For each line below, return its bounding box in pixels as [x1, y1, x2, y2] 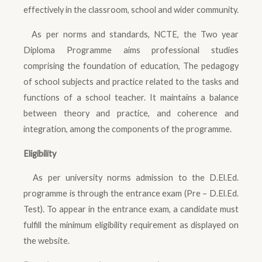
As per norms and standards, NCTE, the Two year [23, 29, 239, 39]
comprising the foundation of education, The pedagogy [23, 61, 239, 71]
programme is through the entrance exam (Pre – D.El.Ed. [23, 188, 239, 199]
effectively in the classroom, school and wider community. [23, 5, 239, 15]
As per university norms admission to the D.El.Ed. [23, 173, 239, 183]
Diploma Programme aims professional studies [23, 45, 239, 55]
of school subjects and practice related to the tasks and [23, 77, 239, 87]
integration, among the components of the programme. [23, 124, 232, 134]
